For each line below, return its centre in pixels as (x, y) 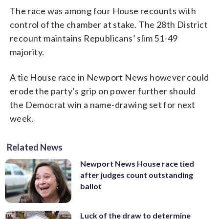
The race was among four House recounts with (103, 11)
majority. (27, 52)
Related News (35, 147)
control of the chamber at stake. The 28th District (109, 24)
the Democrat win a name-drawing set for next (103, 104)
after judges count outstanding (137, 175)
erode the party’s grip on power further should (103, 91)
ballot (91, 186)
